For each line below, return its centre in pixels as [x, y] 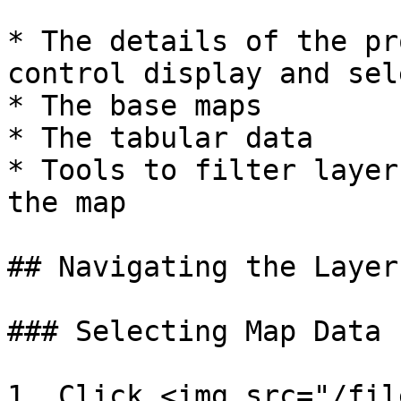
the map [67, 202]
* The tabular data [160, 138]
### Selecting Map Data [194, 331]
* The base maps [135, 106]
